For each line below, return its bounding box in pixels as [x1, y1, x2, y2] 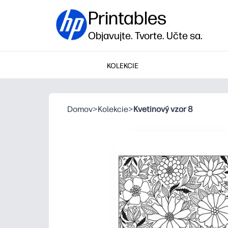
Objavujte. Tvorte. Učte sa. [88, 30, 203, 42]
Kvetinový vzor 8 [133, 104, 193, 114]
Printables [88, 7, 166, 29]
